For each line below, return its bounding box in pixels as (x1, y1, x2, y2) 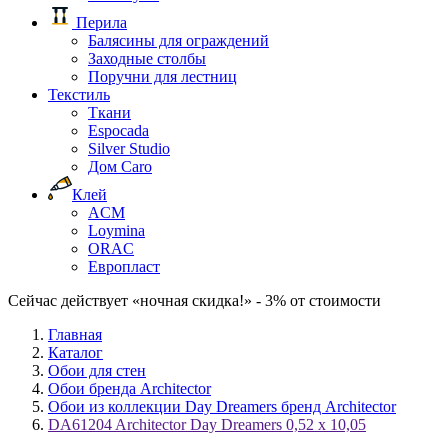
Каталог (48, 344, 103, 361)
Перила (72, 14, 127, 31)
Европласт (88, 258, 160, 275)
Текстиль (48, 86, 110, 103)
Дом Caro (88, 158, 152, 175)
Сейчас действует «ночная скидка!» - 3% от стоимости (8, 292, 381, 309)
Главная (48, 326, 102, 343)
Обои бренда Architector (48, 380, 211, 397)
